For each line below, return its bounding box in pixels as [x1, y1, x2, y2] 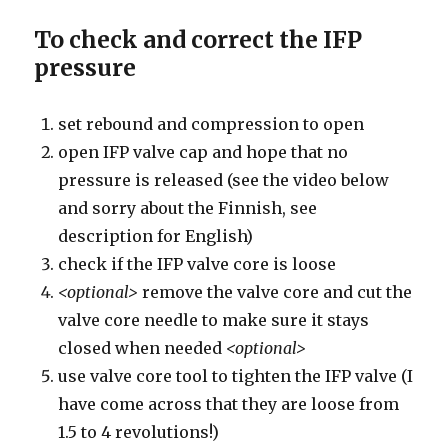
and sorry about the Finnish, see [58, 197, 318, 218]
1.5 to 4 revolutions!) [58, 421, 220, 442]
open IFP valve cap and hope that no [58, 141, 349, 162]
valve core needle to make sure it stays [58, 309, 370, 330]
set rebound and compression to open [58, 113, 365, 134]
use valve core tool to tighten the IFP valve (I [58, 365, 414, 386]
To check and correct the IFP [34, 24, 363, 54]
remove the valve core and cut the [138, 281, 413, 302]
